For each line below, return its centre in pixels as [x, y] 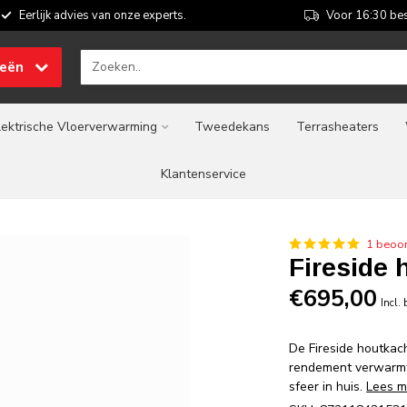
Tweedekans [232, 127]
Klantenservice [203, 174]
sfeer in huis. [328, 387]
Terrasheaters [338, 127]
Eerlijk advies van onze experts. [102, 15]
